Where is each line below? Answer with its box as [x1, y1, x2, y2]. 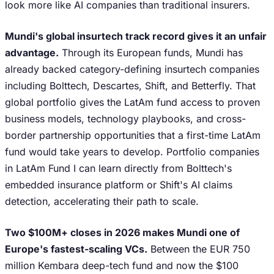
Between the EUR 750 [147, 243, 250, 255]
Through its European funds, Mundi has [59, 46, 243, 59]
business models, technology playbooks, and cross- [5, 113, 246, 125]
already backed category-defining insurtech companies [5, 63, 259, 75]
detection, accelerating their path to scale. [5, 195, 199, 207]
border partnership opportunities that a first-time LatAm [5, 129, 261, 141]
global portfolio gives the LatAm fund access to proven [5, 96, 260, 108]
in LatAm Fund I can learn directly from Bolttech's [5, 162, 232, 174]
